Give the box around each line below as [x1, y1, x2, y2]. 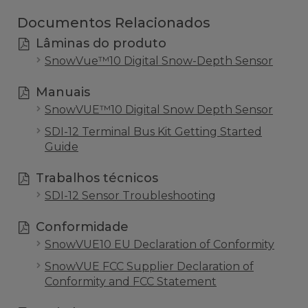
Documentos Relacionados [17, 14, 210, 31]
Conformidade [35, 219, 129, 234]
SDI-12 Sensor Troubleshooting [45, 189, 216, 202]
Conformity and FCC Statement [45, 275, 217, 288]
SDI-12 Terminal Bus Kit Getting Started [45, 125, 262, 138]
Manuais [35, 85, 90, 100]
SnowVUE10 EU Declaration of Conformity [45, 238, 274, 251]
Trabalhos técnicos [35, 170, 158, 186]
